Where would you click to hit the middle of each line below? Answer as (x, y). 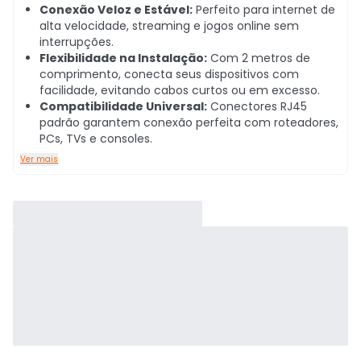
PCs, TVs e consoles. (96, 139)
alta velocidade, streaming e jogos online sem (169, 26)
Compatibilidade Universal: (123, 106)
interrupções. (77, 42)
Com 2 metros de (259, 58)
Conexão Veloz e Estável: (116, 10)
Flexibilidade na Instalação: (123, 58)
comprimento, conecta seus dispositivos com (169, 74)
